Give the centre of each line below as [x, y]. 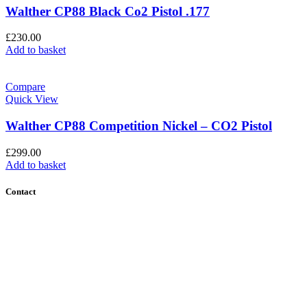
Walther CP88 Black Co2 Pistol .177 [108, 11]
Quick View [32, 99]
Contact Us [34, 219]
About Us [31, 243]
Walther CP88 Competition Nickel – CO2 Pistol [139, 126]
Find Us [27, 231]
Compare [25, 87]
